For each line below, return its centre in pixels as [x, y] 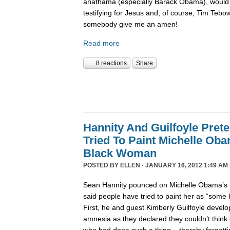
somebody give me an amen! [130, 24]
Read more [101, 43]
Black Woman [120, 154]
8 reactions [111, 63]
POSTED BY [102, 166]
